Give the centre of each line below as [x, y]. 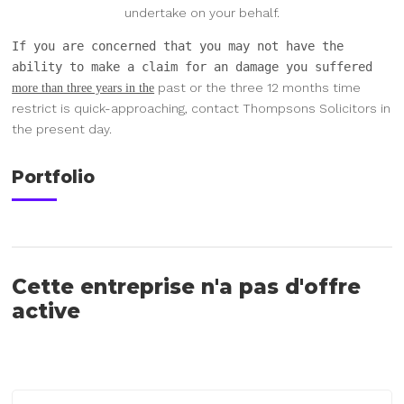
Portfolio [54, 176]
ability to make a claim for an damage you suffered [193, 66]
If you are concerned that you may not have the [178, 46]
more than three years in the [83, 87]
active [46, 311]
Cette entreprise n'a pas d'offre [187, 286]
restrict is [41, 108]
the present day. [62, 129]
